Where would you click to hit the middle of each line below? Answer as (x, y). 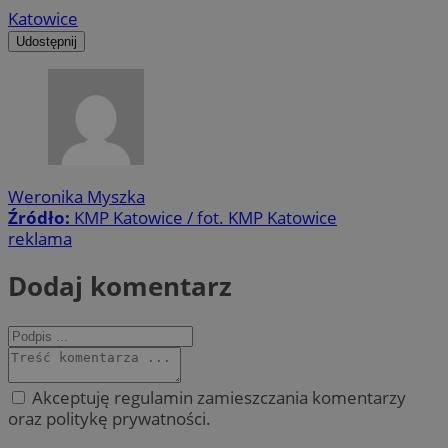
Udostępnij (46, 41)
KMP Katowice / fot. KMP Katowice (205, 217)
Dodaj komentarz (120, 286)
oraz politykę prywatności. (109, 418)
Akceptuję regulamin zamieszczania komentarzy (217, 397)
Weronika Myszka (76, 196)
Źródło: (41, 217)
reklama (40, 238)
